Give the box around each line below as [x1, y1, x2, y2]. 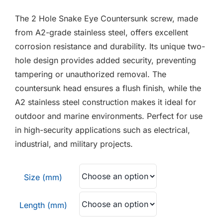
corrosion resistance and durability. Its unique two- [15, 41, 205, 51]
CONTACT [160, 26, 199, 37]
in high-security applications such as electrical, [15, 125, 190, 135]
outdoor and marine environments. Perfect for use [15, 111, 203, 121]
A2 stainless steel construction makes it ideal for [15, 97, 196, 107]
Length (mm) [19, 200, 67, 210]
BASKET [160, 82, 192, 93]
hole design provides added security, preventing [15, 55, 196, 65]
